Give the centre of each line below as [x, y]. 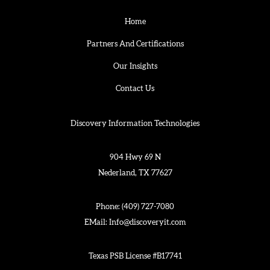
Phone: [109, 207]
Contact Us [135, 89]
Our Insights [135, 67]
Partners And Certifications [135, 45]
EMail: [96, 223]
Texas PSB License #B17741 [135, 257]
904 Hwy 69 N [135, 158]
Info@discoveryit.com [147, 223]
